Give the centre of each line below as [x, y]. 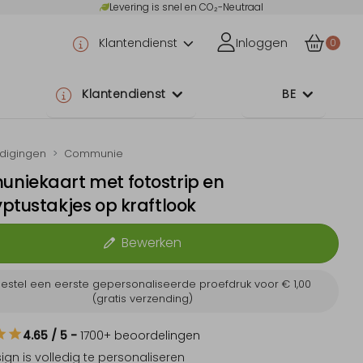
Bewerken [151, 243]
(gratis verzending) [142, 298]
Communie [94, 154]
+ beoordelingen [152, 335]
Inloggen [261, 43]
